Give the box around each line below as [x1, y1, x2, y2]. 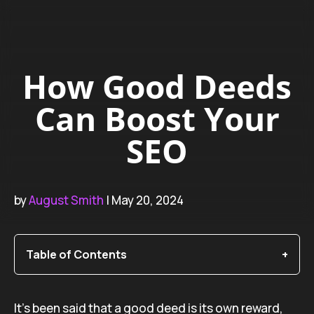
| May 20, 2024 [104, 192, 184, 208]
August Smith [29, 192, 104, 208]
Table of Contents [26, 247, 127, 262]
